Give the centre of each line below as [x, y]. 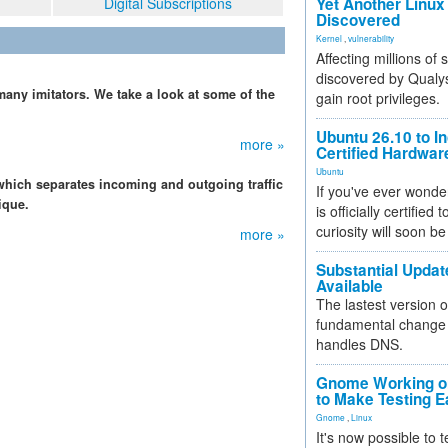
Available [349, 286]
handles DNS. [359, 344]
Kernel [329, 38]
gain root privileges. [378, 98]
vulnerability [371, 38]
